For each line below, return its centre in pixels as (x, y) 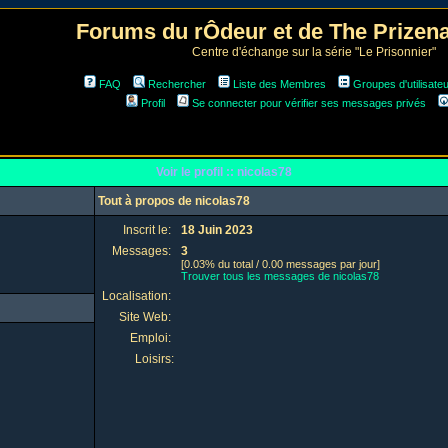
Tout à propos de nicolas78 (174, 201)
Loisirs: (154, 359)
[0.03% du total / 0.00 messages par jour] (280, 264)
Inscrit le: (148, 230)
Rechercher (176, 84)
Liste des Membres (279, 84)
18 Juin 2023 (217, 230)
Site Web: (146, 317)
